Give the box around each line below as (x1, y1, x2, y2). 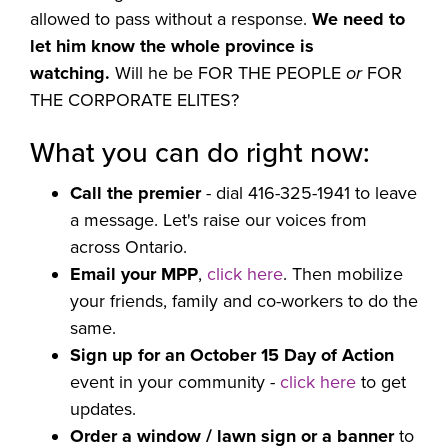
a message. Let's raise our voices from (70, 209, 367, 232)
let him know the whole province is (30, 35, 314, 58)
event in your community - (70, 371, 280, 394)
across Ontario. (70, 236, 187, 259)
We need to (312, 8, 405, 31)
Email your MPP (70, 263, 198, 286)
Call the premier (70, 182, 201, 205)
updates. (70, 398, 136, 421)
